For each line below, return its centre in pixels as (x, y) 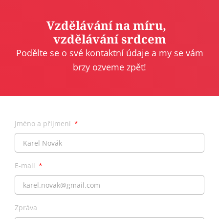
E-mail (26, 166)
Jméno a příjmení (44, 124)
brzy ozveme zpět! (109, 67)
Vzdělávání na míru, (109, 25)
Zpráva (26, 208)
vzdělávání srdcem (109, 39)
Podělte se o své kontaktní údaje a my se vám (109, 53)
